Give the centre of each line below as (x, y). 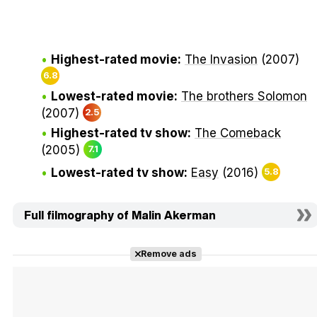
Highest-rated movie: (116, 60)
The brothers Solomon (244, 97)
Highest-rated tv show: (121, 133)
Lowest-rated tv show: (119, 173)
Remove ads (168, 254)
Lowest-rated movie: (114, 97)
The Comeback (238, 133)
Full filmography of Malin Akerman (120, 215)
